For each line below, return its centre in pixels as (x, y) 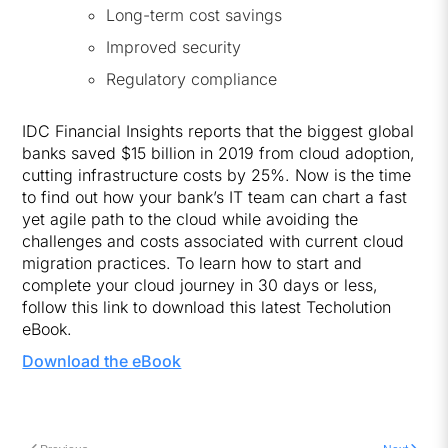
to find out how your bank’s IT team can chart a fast (215, 197)
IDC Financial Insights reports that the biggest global (218, 131)
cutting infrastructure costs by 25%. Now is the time (217, 175)
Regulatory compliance (192, 79)
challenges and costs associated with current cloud (213, 241)
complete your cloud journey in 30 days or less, (200, 285)
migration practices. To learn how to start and (192, 263)
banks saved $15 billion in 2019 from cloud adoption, (219, 153)
